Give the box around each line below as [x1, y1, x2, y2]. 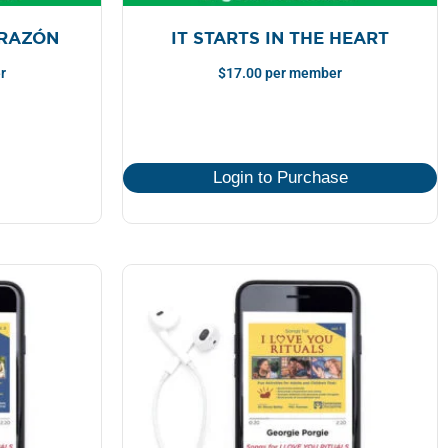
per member [262, 65, 342, 83]
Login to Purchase [212, 168, 348, 188]
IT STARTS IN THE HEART [171, 26, 389, 49]
